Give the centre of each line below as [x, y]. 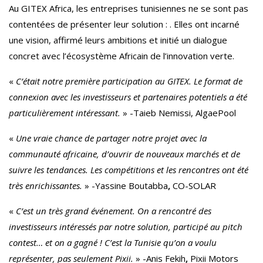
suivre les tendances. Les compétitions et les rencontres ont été [129, 170]
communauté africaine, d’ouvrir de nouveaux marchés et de [124, 154]
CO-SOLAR [194, 186]
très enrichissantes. [45, 186]
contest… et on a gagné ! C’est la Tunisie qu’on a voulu [113, 243]
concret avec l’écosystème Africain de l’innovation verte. [122, 56]
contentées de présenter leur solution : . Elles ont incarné [124, 24]
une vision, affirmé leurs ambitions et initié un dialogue [118, 40]
